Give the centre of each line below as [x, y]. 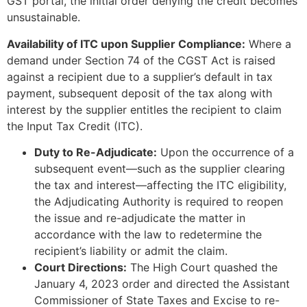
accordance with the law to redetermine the [148, 235]
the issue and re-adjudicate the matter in [140, 218]
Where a [268, 44]
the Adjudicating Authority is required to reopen [159, 202]
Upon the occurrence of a [225, 152]
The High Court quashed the [202, 268]
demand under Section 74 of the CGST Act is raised [141, 60]
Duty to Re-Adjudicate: [96, 152]
